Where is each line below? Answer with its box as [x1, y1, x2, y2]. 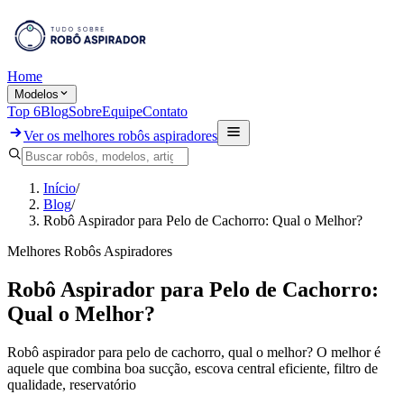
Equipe [102, 104, 142, 119]
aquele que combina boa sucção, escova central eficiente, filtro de [7, 360, 378, 376]
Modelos [14, 87, 59, 101]
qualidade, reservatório [7, 376, 136, 392]
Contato [142, 104, 188, 119]
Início [43, 180, 76, 196]
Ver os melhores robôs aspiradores [23, 128, 217, 143]
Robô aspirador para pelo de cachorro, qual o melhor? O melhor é [7, 344, 381, 360]
